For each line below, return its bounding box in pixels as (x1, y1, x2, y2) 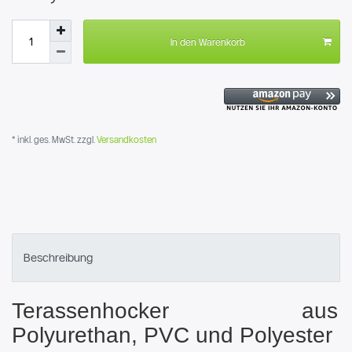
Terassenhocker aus (12, 299, 338, 324)
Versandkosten (94, 134, 156, 145)
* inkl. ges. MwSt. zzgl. (12, 134, 94, 145)
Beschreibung (24, 251, 93, 264)
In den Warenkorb (170, 35, 245, 47)
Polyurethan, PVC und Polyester (12, 323, 332, 348)
